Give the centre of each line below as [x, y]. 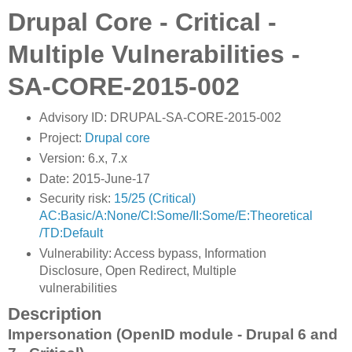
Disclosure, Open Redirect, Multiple [137, 271]
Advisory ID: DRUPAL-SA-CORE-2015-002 [160, 117]
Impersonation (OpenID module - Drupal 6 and [173, 335]
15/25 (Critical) [154, 199]
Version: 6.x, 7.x [83, 158]
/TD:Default [71, 233]
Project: [62, 137]
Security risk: [76, 199]
